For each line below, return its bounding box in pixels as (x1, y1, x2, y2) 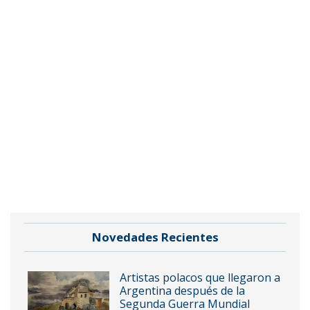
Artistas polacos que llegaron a (119, 270, 280, 286)
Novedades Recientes (91, 229, 219, 246)
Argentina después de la (119, 283, 245, 299)
